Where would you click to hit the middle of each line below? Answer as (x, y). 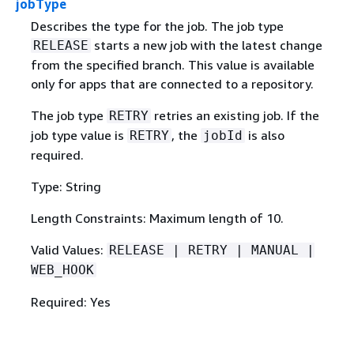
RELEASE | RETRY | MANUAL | (211, 250)
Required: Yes (70, 301)
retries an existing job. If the (235, 115)
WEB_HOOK (62, 269)
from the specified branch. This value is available (172, 64)
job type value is (79, 135)
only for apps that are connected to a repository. (172, 83)
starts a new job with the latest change (206, 45)
